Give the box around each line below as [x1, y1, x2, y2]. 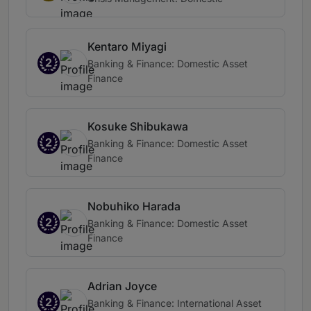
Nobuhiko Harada [87, 199, 180, 214]
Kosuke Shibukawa [87, 119, 188, 134]
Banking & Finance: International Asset [87, 297, 262, 310]
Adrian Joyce [87, 279, 157, 294]
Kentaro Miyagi [87, 40, 167, 54]
